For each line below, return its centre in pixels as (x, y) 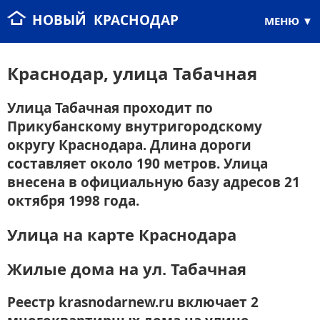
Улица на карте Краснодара (122, 235)
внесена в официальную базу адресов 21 (154, 182)
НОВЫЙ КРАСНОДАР (105, 20)
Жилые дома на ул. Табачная (127, 269)
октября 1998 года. (73, 201)
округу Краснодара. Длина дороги (129, 145)
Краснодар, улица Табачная (132, 74)
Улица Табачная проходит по (110, 108)
